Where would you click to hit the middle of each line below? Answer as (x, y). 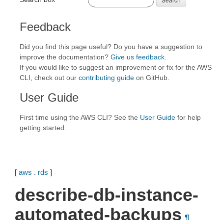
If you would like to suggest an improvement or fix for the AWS (116, 67)
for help (188, 117)
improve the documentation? (65, 57)
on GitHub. (152, 78)
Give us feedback (137, 57)
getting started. (43, 128)
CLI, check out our (49, 78)
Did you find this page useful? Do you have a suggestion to (111, 47)
